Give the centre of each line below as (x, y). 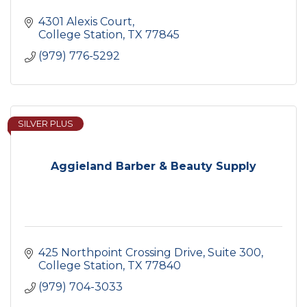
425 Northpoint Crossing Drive (121, 253)
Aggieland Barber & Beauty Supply (153, 167)
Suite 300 (234, 253)
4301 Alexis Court (85, 22)
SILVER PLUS (46, 124)
